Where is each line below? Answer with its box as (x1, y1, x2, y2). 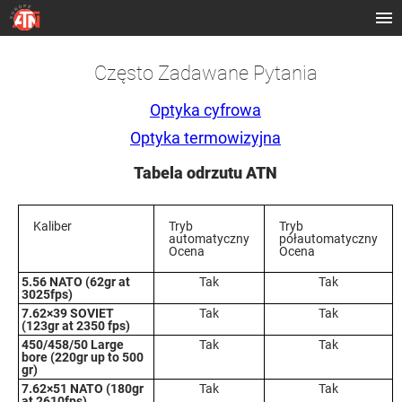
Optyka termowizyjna (130, 128, 281, 147)
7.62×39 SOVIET (22, 306, 114, 320)
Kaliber (33, 219, 72, 233)
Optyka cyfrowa (150, 100, 261, 119)
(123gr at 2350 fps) (22, 319, 130, 333)
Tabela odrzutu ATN (134, 163, 277, 182)
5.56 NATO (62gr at (22, 275, 130, 289)
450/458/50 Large (22, 337, 124, 352)
